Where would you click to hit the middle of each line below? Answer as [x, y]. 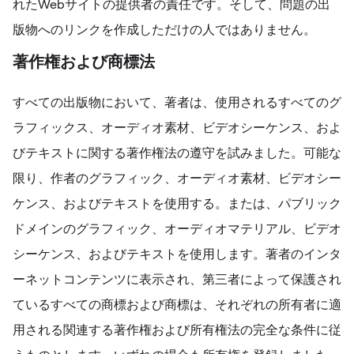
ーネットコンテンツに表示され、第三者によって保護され [177, 279]
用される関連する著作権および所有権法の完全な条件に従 [177, 330]
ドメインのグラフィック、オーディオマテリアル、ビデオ [177, 229]
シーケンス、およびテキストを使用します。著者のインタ [177, 254]
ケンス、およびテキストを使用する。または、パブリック [177, 203]
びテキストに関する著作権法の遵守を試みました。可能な [177, 153]
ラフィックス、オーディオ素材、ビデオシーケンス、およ [177, 128]
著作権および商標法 [84, 63]
